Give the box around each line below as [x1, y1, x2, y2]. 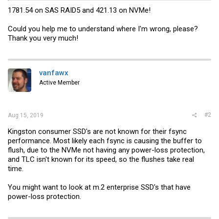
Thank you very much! [8, 34, 78, 43]
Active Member [39, 79, 80, 86]
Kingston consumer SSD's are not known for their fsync [8, 127, 187, 136]
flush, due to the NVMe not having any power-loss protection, [8, 145, 205, 154]
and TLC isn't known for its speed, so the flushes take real [8, 154, 194, 164]
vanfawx [39, 68, 68, 77]
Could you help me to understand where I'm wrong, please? [8, 24, 198, 33]
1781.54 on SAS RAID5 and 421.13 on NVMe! [8, 6, 151, 15]
